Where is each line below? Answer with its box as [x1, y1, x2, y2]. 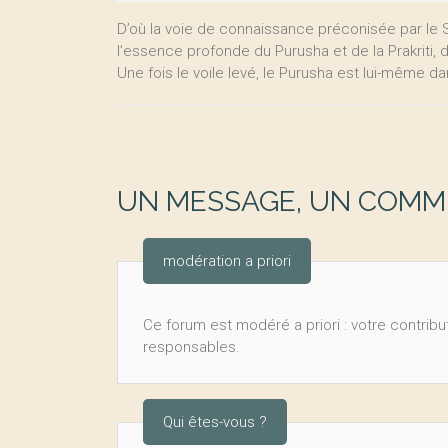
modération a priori [163, 252, 291, 270]
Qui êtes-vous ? [163, 413, 267, 431]
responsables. [143, 338, 240, 356]
